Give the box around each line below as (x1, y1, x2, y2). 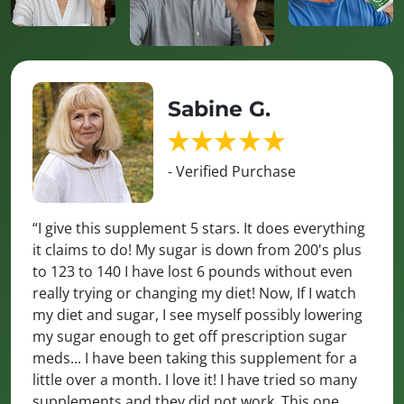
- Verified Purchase (168, 161, 296, 181)
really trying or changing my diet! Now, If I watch (32, 283, 356, 304)
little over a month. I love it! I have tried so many (32, 370, 357, 390)
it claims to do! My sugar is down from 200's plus (32, 240, 362, 261)
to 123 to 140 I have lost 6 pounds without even (32, 262, 353, 282)
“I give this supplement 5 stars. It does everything (32, 218, 365, 239)
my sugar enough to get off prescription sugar (32, 326, 347, 347)
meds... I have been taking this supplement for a (32, 348, 357, 369)
